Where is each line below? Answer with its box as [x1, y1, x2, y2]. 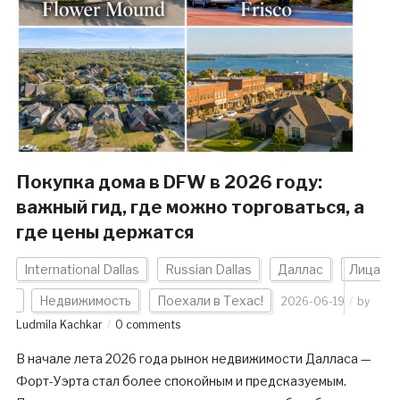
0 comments [114, 318, 180, 332]
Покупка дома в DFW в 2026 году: [15, 171, 322, 194]
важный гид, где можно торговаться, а [15, 196, 364, 219]
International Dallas [23, 262, 139, 278]
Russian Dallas [164, 262, 252, 278]
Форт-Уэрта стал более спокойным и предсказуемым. [15, 373, 346, 389]
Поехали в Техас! [156, 293, 263, 309]
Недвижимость [38, 293, 131, 309]
